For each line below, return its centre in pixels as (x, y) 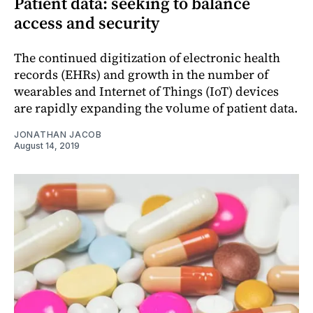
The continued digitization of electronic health (147, 57)
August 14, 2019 (47, 145)
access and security (87, 22)
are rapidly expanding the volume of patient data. (156, 108)
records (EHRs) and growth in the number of (141, 74)
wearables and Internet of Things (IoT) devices (146, 91)
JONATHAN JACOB (58, 134)
